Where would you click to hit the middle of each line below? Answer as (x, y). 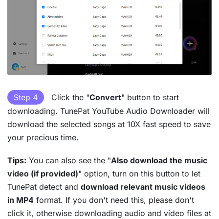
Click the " (69, 97)
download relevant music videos (143, 186)
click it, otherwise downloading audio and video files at (109, 213)
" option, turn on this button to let (139, 173)
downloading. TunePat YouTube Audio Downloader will (109, 111)
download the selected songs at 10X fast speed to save (109, 124)
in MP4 (21, 200)
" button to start (150, 97)
